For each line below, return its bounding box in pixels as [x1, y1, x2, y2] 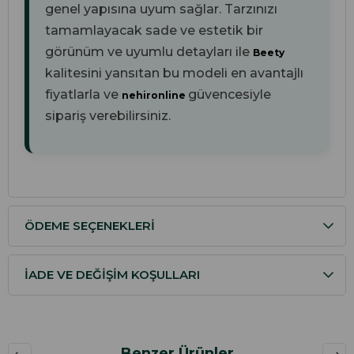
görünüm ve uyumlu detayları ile [45, 44, 253, 60]
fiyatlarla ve [45, 87, 122, 103]
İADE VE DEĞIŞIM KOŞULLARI [24, 267, 200, 283]
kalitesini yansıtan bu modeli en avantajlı [45, 66, 303, 81]
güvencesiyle [188, 87, 271, 103]
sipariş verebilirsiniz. [45, 108, 171, 124]
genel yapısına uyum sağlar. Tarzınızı [45, 2, 277, 17]
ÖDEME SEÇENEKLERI [24, 218, 155, 234]
